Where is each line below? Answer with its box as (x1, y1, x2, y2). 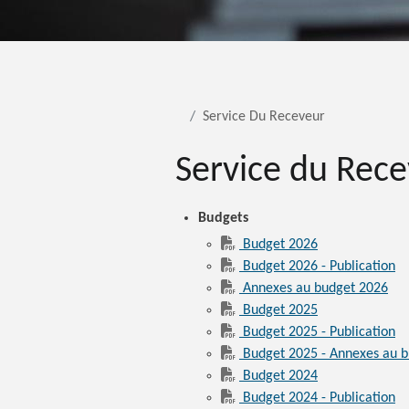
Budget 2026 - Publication (243, 259, 395, 274)
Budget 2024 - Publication (243, 391, 395, 405)
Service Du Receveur (203, 110, 325, 124)
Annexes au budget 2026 (243, 281, 388, 296)
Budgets (198, 211, 248, 225)
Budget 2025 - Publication (243, 325, 395, 340)
